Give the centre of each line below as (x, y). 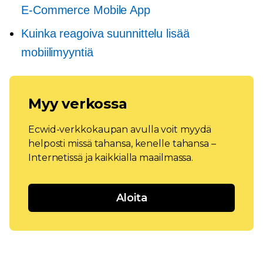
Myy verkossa (78, 103)
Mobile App (120, 10)
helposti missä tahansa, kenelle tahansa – (122, 143)
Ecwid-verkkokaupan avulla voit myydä (120, 129)
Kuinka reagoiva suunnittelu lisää (105, 33)
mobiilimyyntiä (57, 52)
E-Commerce (56, 10)
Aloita (131, 198)
